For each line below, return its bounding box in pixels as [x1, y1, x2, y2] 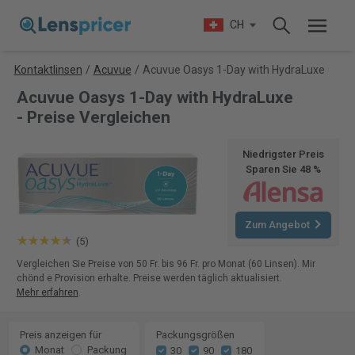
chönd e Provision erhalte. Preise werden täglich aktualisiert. [16, 273, 282, 284]
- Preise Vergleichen [16, 108, 170, 127]
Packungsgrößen [155, 328, 235, 341]
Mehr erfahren [16, 287, 78, 298]
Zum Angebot [244, 219, 310, 231]
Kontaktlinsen [13, 63, 82, 76]
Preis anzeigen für [19, 328, 101, 341]
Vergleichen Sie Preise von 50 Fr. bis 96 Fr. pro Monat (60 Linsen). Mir [16, 258, 315, 269]
